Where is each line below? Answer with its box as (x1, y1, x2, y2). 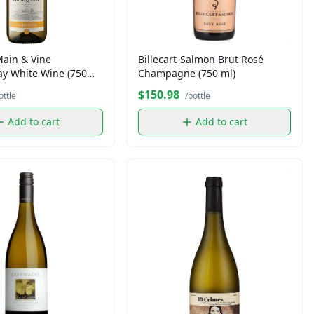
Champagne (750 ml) (138, 66, 235, 80)
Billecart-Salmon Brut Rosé (138, 52, 264, 66)
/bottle (185, 89, 210, 102)
